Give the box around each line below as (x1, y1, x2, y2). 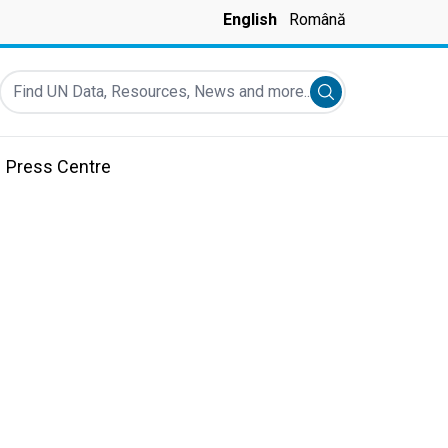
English (223, 10, 277, 29)
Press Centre (6, 156, 111, 177)
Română (289, 10, 346, 29)
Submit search (325, 85, 425, 104)
